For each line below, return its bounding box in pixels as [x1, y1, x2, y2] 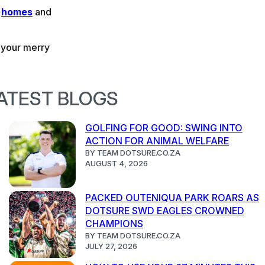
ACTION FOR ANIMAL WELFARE [85, 135, 229, 147]
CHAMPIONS [85, 218, 143, 230]
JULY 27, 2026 [85, 241, 137, 251]
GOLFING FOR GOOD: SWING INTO [85, 122, 243, 134]
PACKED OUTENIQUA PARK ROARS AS [85, 192, 259, 204]
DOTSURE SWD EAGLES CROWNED [85, 205, 244, 217]
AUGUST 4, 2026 [85, 159, 148, 169]
